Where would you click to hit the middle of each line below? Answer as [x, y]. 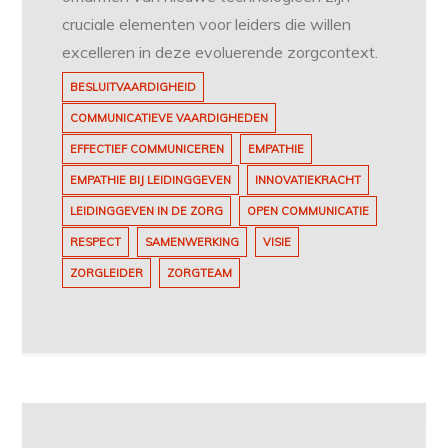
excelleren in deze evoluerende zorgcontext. [220, 52]
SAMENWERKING [192, 242]
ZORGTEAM [200, 273]
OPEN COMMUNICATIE [308, 211]
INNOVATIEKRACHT [308, 180]
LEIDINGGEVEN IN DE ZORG [147, 211]
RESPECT [96, 242]
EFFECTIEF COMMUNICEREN [147, 149]
